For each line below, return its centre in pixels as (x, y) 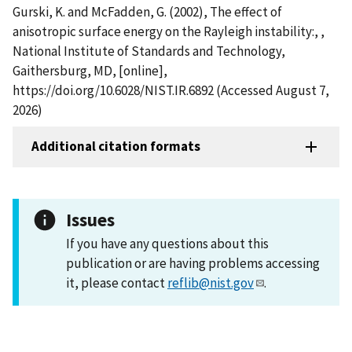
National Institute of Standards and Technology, (149, 51)
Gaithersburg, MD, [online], (90, 70)
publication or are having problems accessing (193, 263)
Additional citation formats (116, 147)
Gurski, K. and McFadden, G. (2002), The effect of (147, 11)
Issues (90, 219)
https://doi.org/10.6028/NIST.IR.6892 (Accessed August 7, (171, 90)
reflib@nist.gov (211, 282)
